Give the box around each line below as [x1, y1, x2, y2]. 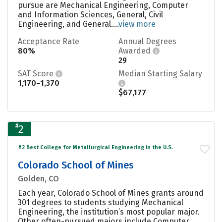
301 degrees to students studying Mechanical [18, 197, 183, 207]
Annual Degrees [118, 36, 176, 46]
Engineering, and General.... [18, 19, 118, 29]
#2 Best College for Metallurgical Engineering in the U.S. [18, 144, 173, 151]
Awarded [118, 46, 153, 55]
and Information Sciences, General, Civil [18, 9, 163, 19]
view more [118, 19, 156, 29]
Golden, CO [18, 173, 59, 183]
